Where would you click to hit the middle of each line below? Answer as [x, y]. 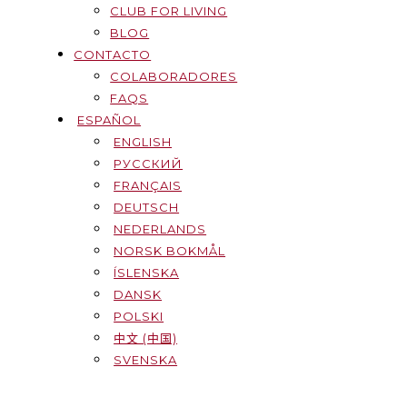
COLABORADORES [174, 76]
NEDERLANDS [160, 229]
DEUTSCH [147, 207]
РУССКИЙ [149, 164]
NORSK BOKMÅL [170, 251]
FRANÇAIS [148, 185]
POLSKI [139, 316]
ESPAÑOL [109, 120]
